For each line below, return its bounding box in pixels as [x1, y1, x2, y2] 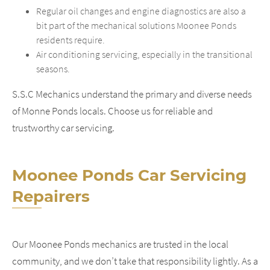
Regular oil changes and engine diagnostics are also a [36, 4, 246, 17]
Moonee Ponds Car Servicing [12, 165, 246, 185]
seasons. [36, 62, 70, 75]
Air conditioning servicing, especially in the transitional [36, 48, 253, 60]
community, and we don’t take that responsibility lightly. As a [12, 254, 258, 268]
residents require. [36, 33, 105, 46]
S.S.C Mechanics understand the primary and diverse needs [12, 87, 252, 101]
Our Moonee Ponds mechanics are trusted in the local [12, 237, 228, 251]
